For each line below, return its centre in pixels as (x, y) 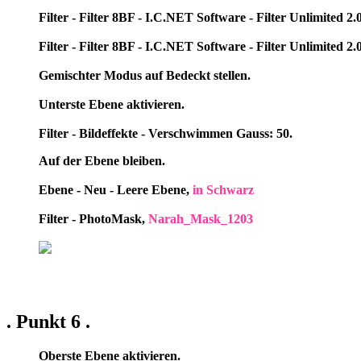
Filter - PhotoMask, (93, 218)
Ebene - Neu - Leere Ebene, (116, 189)
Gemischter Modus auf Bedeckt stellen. (145, 75)
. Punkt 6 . (48, 322)
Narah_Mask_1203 (201, 218)
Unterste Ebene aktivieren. (112, 104)
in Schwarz (223, 189)
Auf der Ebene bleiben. (102, 160)
